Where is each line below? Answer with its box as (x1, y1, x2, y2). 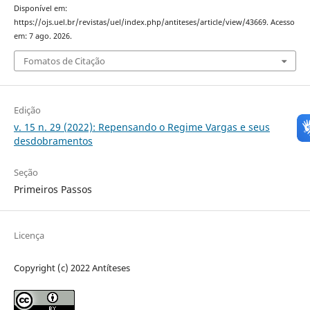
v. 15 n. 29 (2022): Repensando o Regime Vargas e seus (13, 120, 270, 134)
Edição (13, 103, 41, 116)
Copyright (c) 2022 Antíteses (13, 261, 130, 274)
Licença (13, 228, 44, 241)
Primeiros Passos (13, 182, 92, 196)
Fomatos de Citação (23, 54, 105, 67)
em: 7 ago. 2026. (13, 31, 72, 42)
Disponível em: (13, 3, 67, 14)
